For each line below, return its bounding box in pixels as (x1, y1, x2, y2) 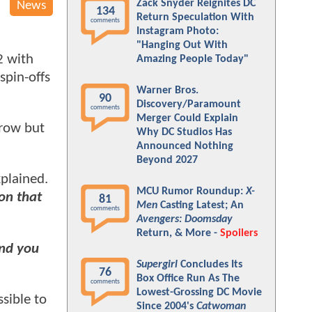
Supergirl (136, 259, 178, 270)
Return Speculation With (136, 12, 254, 23)
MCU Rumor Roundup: (136, 186, 246, 197)
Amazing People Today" (136, 54, 249, 65)
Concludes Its (178, 259, 242, 270)
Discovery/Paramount (136, 99, 241, 110)
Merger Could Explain (136, 113, 238, 124)
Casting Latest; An (157, 200, 244, 211)
